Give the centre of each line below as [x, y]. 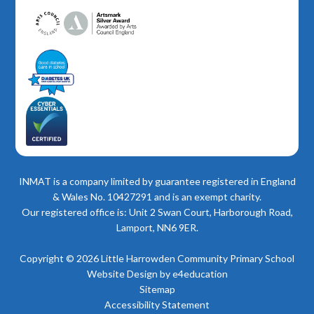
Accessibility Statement [157, 305]
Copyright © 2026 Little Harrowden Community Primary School [157, 259]
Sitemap [157, 289]
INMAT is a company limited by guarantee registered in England [157, 182]
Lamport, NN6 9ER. [157, 228]
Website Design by [129, 274]
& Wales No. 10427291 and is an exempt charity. [157, 197]
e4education [200, 274]
